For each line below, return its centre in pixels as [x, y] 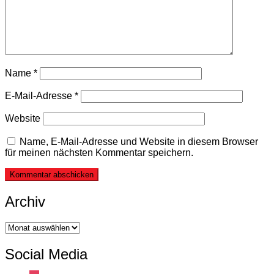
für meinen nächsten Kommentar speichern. [99, 152]
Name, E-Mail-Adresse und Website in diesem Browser [139, 141]
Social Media [46, 254]
